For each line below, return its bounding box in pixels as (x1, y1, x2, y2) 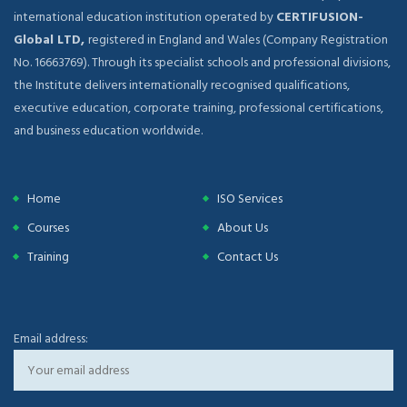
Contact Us (217, 246, 278, 267)
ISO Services (217, 188, 283, 209)
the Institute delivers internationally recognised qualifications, (14, 74, 350, 95)
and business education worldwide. (14, 120, 203, 141)
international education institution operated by (14, 6, 276, 27)
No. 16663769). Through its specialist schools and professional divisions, (14, 52, 391, 73)
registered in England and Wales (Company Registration (88, 29, 388, 50)
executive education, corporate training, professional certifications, (14, 97, 383, 118)
